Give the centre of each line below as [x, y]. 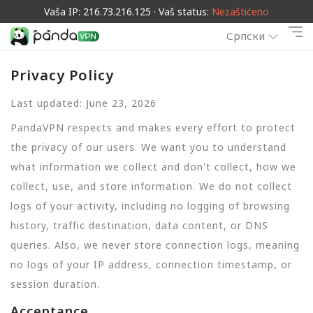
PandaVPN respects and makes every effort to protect [153, 127]
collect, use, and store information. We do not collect [151, 186]
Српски [246, 36]
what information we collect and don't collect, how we [153, 166]
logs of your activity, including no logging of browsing [150, 205]
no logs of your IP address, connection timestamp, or [151, 264]
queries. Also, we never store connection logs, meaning [155, 245]
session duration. [55, 284]
